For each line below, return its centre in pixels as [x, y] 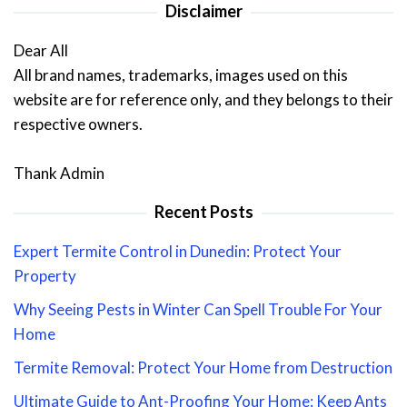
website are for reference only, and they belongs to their [203, 99]
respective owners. [78, 124]
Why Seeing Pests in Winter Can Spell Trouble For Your [198, 309]
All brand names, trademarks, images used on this [181, 74]
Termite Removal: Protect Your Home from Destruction [203, 367]
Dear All [41, 50]
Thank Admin [59, 173]
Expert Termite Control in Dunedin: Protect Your [178, 251]
